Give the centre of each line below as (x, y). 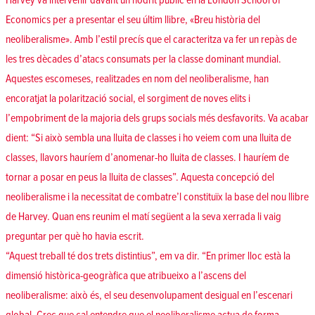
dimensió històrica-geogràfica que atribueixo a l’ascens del (126, 276)
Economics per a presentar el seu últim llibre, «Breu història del (133, 20)
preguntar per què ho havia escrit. (75, 237)
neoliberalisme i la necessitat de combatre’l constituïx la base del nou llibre (157, 197)
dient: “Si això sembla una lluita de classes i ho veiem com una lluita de (148, 138)
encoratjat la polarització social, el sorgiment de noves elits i (128, 99)
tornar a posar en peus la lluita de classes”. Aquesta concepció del (140, 178)
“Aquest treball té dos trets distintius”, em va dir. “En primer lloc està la (148, 256)
